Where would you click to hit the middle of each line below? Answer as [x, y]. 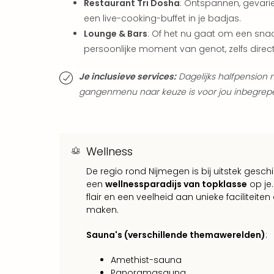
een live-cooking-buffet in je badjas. [162, 18]
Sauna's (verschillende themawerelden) [176, 235]
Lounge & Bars [116, 33]
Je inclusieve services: [128, 76]
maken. [102, 209]
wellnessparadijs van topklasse [176, 184]
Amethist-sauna [146, 260]
